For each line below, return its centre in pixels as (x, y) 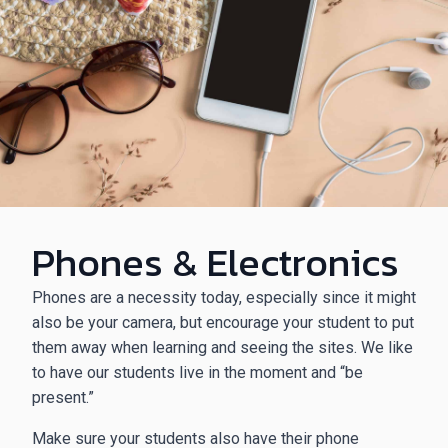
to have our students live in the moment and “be (197, 372)
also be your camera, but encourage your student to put (223, 322)
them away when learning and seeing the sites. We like (222, 347)
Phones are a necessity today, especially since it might (224, 297)
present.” (63, 397)
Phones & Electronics (215, 262)
